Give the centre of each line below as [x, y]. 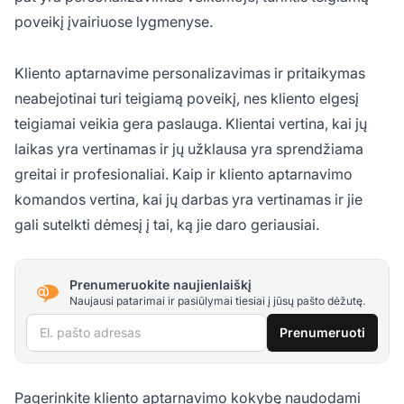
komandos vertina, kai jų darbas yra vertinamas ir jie [188, 200]
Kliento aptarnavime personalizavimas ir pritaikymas [190, 73]
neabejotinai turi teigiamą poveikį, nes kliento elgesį [187, 99]
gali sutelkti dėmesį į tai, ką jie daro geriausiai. [167, 225]
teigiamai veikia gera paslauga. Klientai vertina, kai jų [191, 124]
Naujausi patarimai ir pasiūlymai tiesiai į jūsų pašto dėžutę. [217, 300]
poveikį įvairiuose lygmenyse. [114, 21]
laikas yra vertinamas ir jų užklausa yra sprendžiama [189, 149]
